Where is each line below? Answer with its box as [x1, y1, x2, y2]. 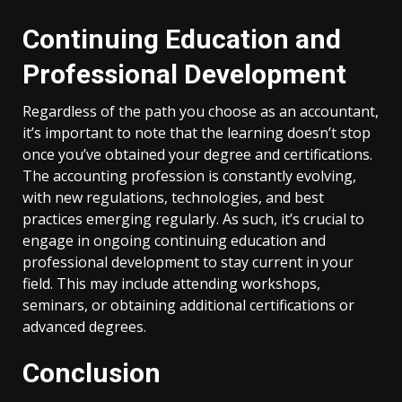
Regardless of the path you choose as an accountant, [22, 101, 379, 121]
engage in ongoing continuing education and [22, 231, 326, 250]
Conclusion [22, 357, 161, 389]
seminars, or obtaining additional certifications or [22, 295, 354, 315]
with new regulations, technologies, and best [22, 188, 324, 207]
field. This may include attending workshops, [22, 274, 320, 293]
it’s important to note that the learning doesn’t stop [22, 123, 371, 143]
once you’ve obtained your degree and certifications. [22, 144, 372, 164]
